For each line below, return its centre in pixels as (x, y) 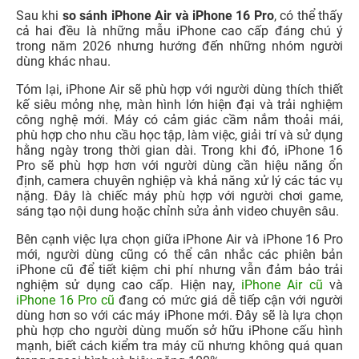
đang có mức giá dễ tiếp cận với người (229, 300)
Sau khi (39, 15)
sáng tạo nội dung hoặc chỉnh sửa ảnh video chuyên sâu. (177, 211)
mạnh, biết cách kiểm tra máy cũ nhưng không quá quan (179, 345)
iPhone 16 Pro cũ (66, 300)
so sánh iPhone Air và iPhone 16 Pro (168, 15)
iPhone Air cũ (282, 284)
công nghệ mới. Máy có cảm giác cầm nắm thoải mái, (179, 119)
